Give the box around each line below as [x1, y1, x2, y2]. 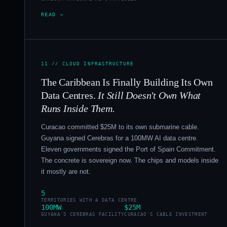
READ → [41, 12, 64, 18]
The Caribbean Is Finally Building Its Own [41, 77, 213, 88]
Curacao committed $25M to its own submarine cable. [41, 123, 199, 131]
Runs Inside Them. [41, 103, 115, 115]
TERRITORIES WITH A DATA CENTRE [41, 198, 137, 203]
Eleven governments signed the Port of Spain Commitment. [41, 145, 216, 154]
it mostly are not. [41, 168, 91, 176]
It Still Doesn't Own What [98, 90, 201, 101]
